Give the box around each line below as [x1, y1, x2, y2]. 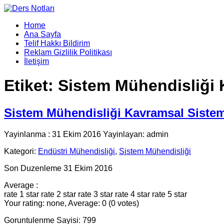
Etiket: [4, 76, 58, 95]
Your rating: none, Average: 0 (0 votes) [4, 198, 139, 207]
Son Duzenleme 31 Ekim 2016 [4, 163, 112, 172]
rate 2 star [41, 189, 76, 198]
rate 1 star [4, 189, 39, 198]
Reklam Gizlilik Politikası [24, 48, 112, 56]
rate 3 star [78, 189, 113, 198]
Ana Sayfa [24, 30, 61, 38]
